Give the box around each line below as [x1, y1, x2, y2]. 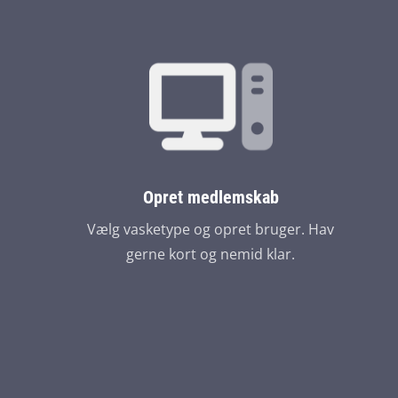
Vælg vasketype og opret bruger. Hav [87, 219, 335, 239]
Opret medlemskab [142, 187, 279, 208]
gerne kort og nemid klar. [126, 244, 296, 264]
